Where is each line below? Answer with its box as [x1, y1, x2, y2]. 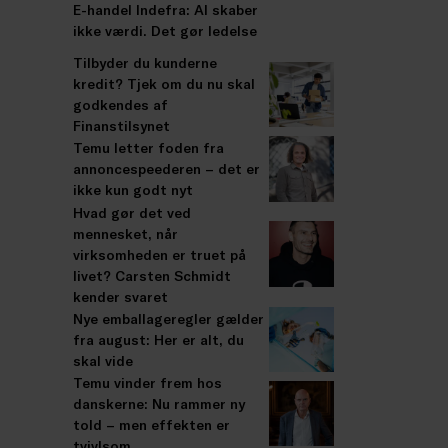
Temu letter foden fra [73, 139, 224, 157]
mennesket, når [73, 224, 178, 242]
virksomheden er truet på [73, 245, 246, 263]
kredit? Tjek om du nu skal [73, 75, 255, 93]
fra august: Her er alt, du [73, 330, 244, 348]
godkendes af [73, 96, 168, 114]
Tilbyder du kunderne [73, 54, 217, 72]
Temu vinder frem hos [73, 373, 222, 391]
